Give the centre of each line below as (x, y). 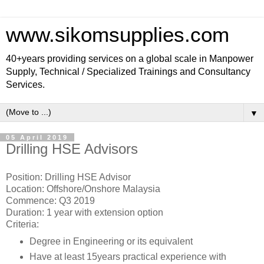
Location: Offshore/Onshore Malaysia (83, 189)
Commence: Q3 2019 (50, 200)
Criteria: (22, 224)
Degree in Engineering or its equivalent (111, 241)
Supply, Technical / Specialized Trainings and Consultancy (128, 72)
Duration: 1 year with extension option (85, 212)
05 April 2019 (37, 137)
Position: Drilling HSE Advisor (68, 177)
